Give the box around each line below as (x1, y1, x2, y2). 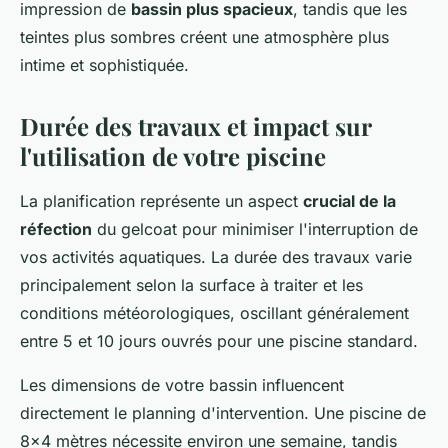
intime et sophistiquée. (20, 54, 189, 75)
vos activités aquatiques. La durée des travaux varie (20, 246, 412, 267)
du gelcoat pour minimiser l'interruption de (92, 218, 418, 239)
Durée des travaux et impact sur (20, 109, 371, 142)
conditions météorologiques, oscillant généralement (20, 302, 409, 323)
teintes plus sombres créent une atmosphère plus (20, 26, 389, 47)
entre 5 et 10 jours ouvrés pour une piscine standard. (20, 330, 418, 351)
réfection (20, 218, 92, 239)
